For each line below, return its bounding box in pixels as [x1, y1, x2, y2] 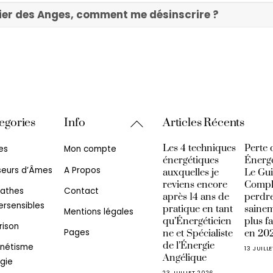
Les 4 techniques [162, 142, 236, 155]
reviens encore [162, 179, 227, 191]
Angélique [162, 252, 207, 264]
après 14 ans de [162, 191, 229, 204]
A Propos [64, 164, 101, 176]
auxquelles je [162, 166, 219, 179]
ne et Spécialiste [162, 227, 233, 240]
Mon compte [64, 143, 117, 155]
